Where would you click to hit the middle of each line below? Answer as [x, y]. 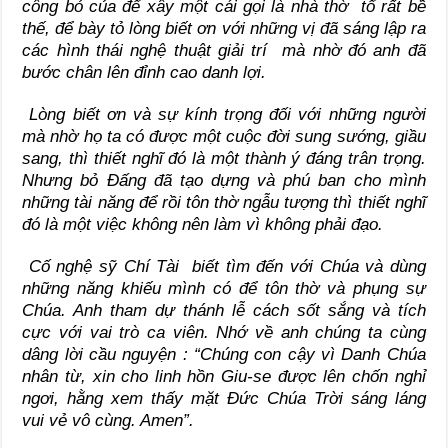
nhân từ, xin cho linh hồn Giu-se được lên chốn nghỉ [224, 377]
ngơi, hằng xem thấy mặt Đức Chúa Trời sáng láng [224, 399]
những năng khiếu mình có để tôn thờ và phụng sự [224, 289]
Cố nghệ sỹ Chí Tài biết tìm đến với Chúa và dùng [227, 267]
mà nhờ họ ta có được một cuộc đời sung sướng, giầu [224, 137]
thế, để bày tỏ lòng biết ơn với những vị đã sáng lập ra [224, 29]
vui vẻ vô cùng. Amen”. [108, 421]
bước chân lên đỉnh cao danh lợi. [144, 73]
